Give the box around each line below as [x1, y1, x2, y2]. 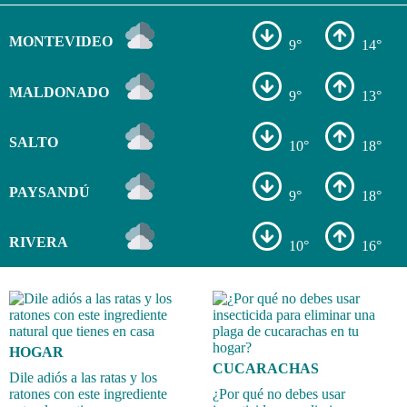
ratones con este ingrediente [9, 385, 167, 402]
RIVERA [8, 234, 68, 251]
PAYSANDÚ [8, 184, 90, 200]
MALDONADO [8, 84, 109, 100]
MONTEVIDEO [8, 34, 113, 50]
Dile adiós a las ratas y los [9, 369, 157, 385]
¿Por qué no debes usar [213, 385, 345, 402]
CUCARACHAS [213, 360, 319, 376]
